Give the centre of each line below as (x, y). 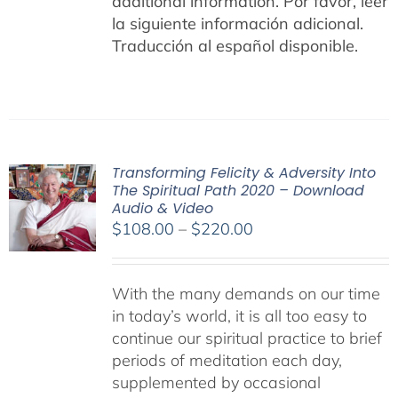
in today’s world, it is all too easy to (239, 316)
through (280, 295)
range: (275, 250)
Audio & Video (162, 208)
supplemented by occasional (216, 382)
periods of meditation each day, (227, 360)
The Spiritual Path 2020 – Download (238, 191)
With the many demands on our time (246, 294)
